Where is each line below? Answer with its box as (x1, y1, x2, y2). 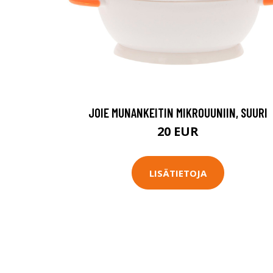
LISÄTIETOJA (149, 166, 207, 179)
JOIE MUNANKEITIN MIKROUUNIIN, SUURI (88, 105, 268, 120)
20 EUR (157, 123, 199, 140)
